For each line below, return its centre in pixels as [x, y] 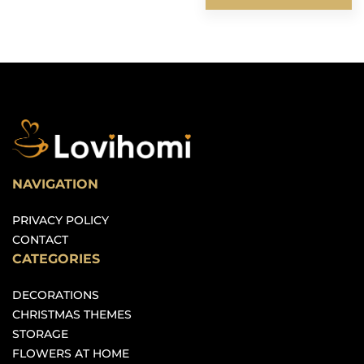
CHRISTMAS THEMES [72, 314]
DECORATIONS [56, 295]
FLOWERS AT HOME [71, 353]
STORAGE [40, 334]
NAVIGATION [55, 184]
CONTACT [40, 240]
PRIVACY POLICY [61, 220]
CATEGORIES [56, 259]
